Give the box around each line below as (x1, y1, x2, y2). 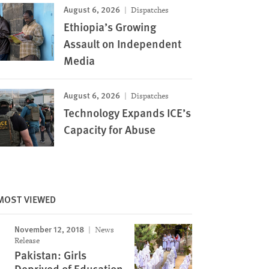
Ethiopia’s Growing (63, 19, 156, 35)
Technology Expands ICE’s (63, 104, 191, 121)
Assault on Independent (63, 35, 181, 52)
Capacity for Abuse (63, 121, 156, 138)
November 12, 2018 (14, 223, 84, 235)
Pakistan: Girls (14, 247, 86, 263)
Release (14, 235, 40, 246)
